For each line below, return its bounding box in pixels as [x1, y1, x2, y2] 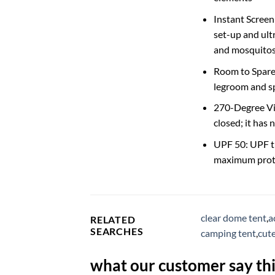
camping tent [201, 227, 256, 239]
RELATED [90, 213, 136, 225]
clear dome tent [201, 211, 266, 223]
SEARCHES [90, 225, 144, 237]
